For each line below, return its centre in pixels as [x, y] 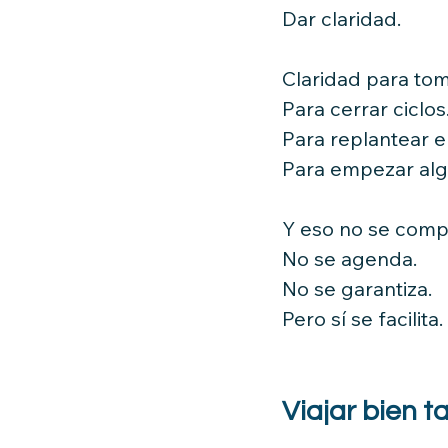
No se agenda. [349, 258]
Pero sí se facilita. [362, 318]
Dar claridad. [341, 18]
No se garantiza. [357, 288]
